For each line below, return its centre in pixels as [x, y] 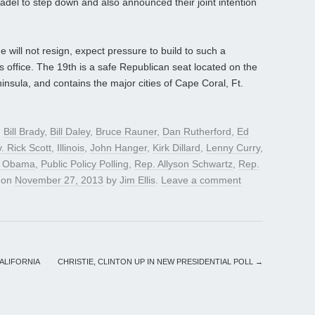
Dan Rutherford [197, 132]
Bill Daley [70, 132]
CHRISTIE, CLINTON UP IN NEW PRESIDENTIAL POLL [156, 262]
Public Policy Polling [85, 164]
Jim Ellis [137, 180]
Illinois [71, 148]
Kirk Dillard [176, 148]
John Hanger [118, 148]
